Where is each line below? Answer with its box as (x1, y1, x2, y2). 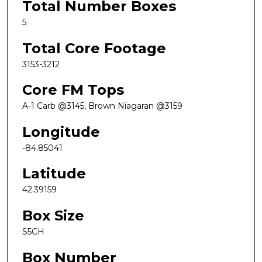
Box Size (22, 207, 84, 225)
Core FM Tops (22, 81, 124, 99)
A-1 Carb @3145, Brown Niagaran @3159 (22, 101, 182, 112)
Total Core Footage (22, 39, 166, 57)
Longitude (22, 123, 100, 140)
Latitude (22, 165, 86, 182)
